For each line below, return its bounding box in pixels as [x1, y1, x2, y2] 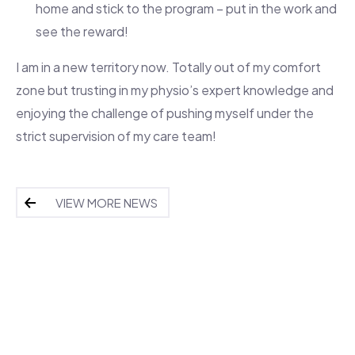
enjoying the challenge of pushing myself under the [16, 105, 314, 122]
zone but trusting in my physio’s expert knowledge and [16, 82, 334, 99]
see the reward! [36, 23, 128, 40]
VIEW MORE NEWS [55, 195, 158, 211]
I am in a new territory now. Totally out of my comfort [16, 59, 321, 76]
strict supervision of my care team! [16, 128, 216, 145]
